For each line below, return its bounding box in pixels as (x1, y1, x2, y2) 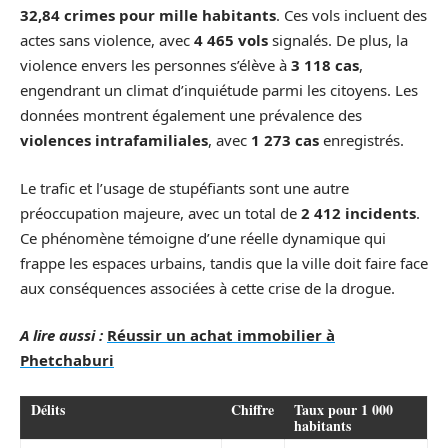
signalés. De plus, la (268, 30, 408, 50)
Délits (31, 398, 65, 420)
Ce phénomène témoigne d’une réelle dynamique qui (20, 227, 386, 248)
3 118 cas (291, 55, 359, 75)
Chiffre (231, 398, 274, 420)
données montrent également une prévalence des (20, 105, 362, 125)
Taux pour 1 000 (294, 398, 393, 420)
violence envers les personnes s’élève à (20, 55, 291, 75)
